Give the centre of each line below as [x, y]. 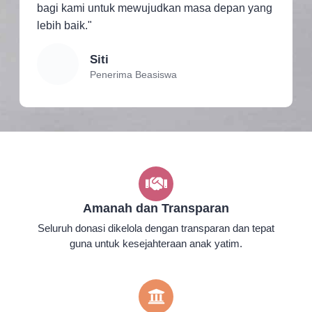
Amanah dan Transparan [156, 208]
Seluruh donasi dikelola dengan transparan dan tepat [156, 228]
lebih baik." [64, 25]
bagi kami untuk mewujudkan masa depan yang [155, 8]
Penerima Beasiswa [133, 74]
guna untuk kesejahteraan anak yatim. [156, 243]
